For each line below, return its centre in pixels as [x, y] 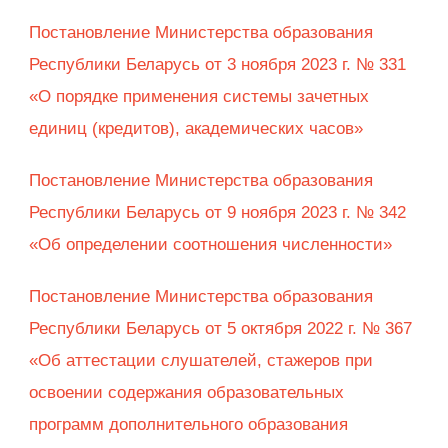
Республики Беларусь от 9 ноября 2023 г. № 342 [217, 213]
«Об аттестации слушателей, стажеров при [201, 361]
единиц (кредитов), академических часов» [196, 129]
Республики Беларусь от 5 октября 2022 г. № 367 [220, 329]
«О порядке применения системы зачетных [199, 97]
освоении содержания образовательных [186, 393]
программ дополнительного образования [188, 425]
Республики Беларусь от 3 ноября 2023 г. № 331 [217, 65]
